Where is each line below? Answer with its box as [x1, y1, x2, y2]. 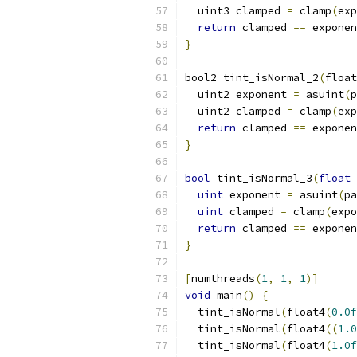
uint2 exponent [185, 88, 293, 101]
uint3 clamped [185, 4, 287, 18]
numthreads [191, 272, 255, 285]
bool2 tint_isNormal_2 [185, 71, 319, 84]
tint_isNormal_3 [210, 171, 312, 185]
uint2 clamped [185, 104, 287, 118]
